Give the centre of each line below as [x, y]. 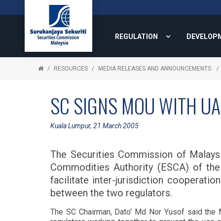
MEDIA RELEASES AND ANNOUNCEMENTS [155, 69]
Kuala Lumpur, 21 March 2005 [94, 126]
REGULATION [136, 37]
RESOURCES [71, 69]
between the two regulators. [111, 193]
